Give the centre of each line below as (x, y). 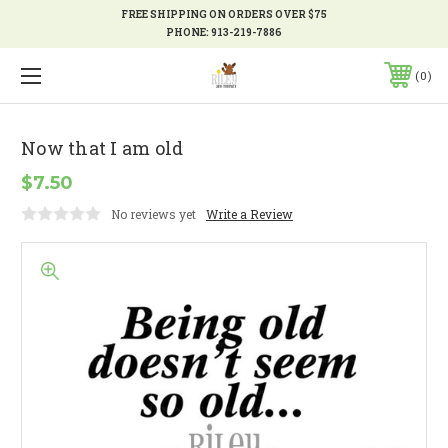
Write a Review (249, 213)
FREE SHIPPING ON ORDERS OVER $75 (224, 14)
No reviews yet (153, 213)
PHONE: (188, 32)
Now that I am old (102, 147)
